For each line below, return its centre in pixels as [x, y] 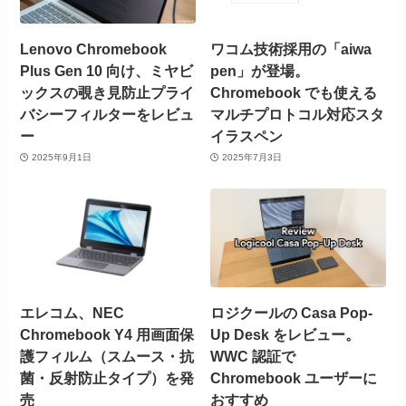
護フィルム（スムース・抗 [107, 357]
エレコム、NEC [72, 313]
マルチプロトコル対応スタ [297, 114]
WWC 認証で [253, 357]
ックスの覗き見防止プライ [107, 92]
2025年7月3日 [251, 158]
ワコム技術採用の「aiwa [291, 48]
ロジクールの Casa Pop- [291, 313]
